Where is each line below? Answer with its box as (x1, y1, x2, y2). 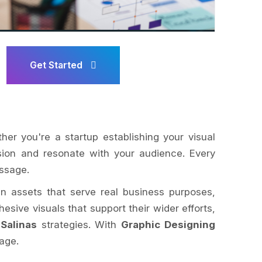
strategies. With (36, 219, 122, 230)
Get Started (30, 59, 85, 71)
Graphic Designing (121, 219, 216, 230)
